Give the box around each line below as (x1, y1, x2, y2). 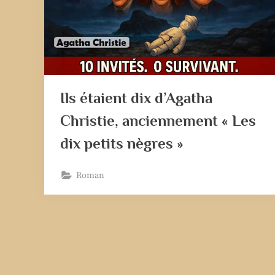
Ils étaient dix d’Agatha (60, 89, 212, 106)
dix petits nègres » (60, 134, 184, 152)
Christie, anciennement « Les (60, 112, 256, 129)
